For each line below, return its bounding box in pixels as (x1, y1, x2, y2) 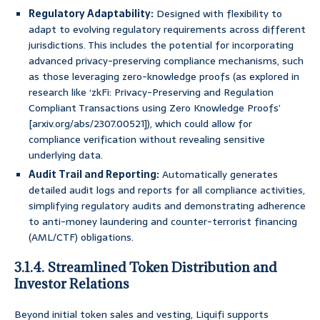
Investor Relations (14, 275, 129, 293)
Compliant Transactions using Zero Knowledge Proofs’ (29, 100, 281, 116)
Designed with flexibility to (154, 6, 282, 22)
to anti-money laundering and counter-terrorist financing (29, 214, 297, 230)
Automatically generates (159, 166, 278, 183)
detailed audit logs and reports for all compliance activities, (29, 182, 305, 199)
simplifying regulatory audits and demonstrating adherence (29, 198, 306, 214)
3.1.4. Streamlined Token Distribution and (14, 259, 277, 276)
